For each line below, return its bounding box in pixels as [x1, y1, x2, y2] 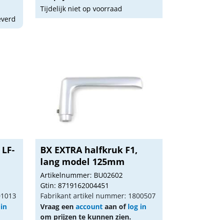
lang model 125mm [40, 156, 125, 167]
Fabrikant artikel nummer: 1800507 [40, 191, 156, 200]
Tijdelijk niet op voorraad [40, 4, 123, 13]
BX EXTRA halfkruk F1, [40, 144, 138, 156]
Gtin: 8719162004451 [40, 181, 110, 190]
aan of [103, 202, 128, 211]
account [76, 202, 103, 211]
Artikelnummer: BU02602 [40, 170, 123, 180]
